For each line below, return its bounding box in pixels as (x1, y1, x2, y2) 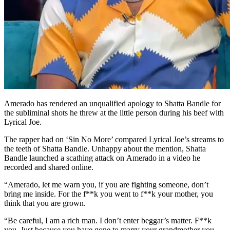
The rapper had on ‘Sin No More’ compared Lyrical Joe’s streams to (4, 135, 224, 144)
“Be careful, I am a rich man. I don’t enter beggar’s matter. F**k (4, 216, 212, 225)
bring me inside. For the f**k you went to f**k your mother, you (4, 189, 213, 199)
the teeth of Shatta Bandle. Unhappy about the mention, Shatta (4, 144, 206, 154)
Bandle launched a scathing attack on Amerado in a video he (4, 154, 200, 163)
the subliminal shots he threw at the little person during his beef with (4, 108, 224, 118)
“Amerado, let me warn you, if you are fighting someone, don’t (4, 180, 208, 189)
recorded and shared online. (4, 163, 93, 172)
